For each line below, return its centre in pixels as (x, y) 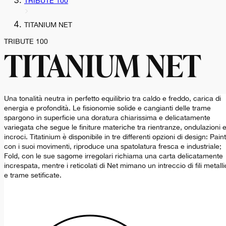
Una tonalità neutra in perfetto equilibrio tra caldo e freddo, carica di (112, 99)
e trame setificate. (33, 175)
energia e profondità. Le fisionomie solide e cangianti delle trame (107, 108)
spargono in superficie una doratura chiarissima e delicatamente (107, 118)
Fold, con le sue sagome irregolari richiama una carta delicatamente (114, 156)
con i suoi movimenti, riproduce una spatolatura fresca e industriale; (113, 147)
